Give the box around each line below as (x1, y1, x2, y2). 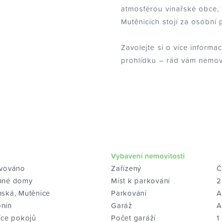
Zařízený (111, 162, 141, 174)
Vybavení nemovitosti (111, 150, 185, 162)
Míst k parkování (111, 174, 170, 186)
